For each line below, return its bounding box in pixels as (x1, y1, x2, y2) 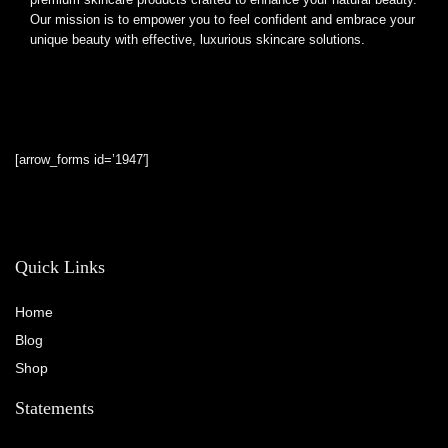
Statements (15, 398, 94, 419)
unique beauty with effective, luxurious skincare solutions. (30, 32, 365, 48)
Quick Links (15, 257, 105, 278)
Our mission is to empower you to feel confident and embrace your (30, 12, 415, 28)
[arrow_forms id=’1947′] (15, 152, 149, 168)
